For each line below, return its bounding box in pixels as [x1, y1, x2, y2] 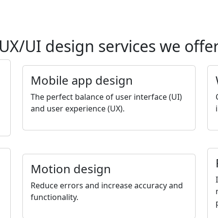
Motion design [31, 161, 111, 177]
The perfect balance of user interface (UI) [31, 91, 182, 102]
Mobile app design [31, 72, 133, 88]
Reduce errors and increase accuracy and [31, 180, 183, 191]
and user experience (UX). [31, 103, 125, 114]
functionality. [31, 192, 78, 202]
